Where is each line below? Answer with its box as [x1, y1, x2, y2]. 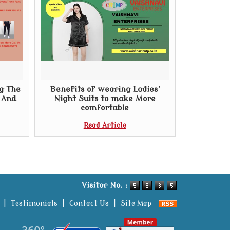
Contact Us [69, 200, 109, 207]
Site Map [121, 200, 151, 207]
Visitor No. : [82, 181, 130, 190]
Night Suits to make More [54, 94, 156, 103]
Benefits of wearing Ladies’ [49, 85, 160, 94]
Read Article [83, 122, 126, 129]
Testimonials [11, 200, 57, 207]
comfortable [81, 103, 129, 112]
